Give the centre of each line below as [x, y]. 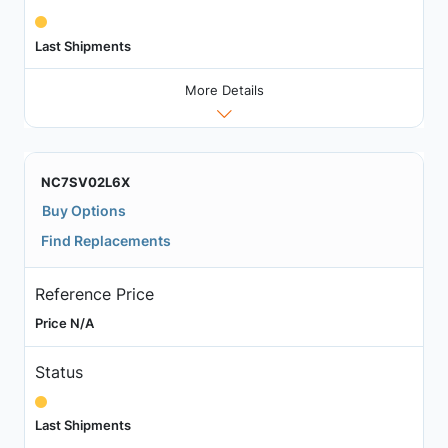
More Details [224, 90]
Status [58, 372]
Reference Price [94, 293]
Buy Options [84, 211]
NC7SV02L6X [85, 182]
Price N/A [64, 322]
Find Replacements [106, 241]
